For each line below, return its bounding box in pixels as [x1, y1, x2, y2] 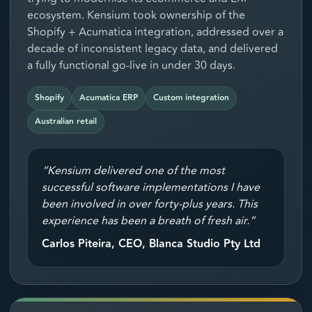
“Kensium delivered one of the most [42, 162, 225, 180]
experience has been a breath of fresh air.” [42, 212, 255, 230]
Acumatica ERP [79, 91, 138, 105]
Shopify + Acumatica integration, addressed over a [27, 24, 283, 41]
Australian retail [35, 115, 97, 129]
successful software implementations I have [42, 179, 260, 196]
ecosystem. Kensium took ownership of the [27, 7, 245, 24]
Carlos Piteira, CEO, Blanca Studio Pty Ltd [42, 235, 260, 253]
